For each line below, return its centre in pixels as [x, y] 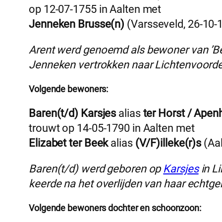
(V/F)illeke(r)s [168, 143]
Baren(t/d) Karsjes [73, 113]
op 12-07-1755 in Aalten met [95, 9]
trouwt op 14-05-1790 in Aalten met [112, 128]
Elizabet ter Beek [69, 143]
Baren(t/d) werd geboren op [96, 168]
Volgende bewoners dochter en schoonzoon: [115, 208]
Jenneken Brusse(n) [77, 24]
